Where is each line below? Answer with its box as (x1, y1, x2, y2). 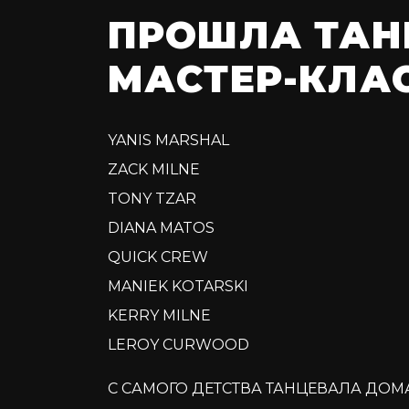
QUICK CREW (107, 248, 208, 267)
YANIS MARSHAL (107, 131, 229, 150)
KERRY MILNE (107, 307, 211, 325)
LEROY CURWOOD (107, 336, 249, 354)
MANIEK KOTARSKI (107, 278, 248, 296)
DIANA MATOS (107, 219, 215, 237)
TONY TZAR (107, 190, 196, 208)
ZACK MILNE (107, 161, 200, 179)
